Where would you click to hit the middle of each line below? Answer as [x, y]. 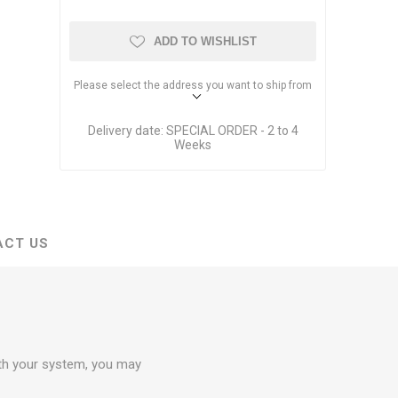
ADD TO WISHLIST [205, 41]
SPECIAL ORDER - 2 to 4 [232, 130]
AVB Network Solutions [188, 41]
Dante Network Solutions [193, 13]
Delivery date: [125, 130]
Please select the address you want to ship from [193, 85]
